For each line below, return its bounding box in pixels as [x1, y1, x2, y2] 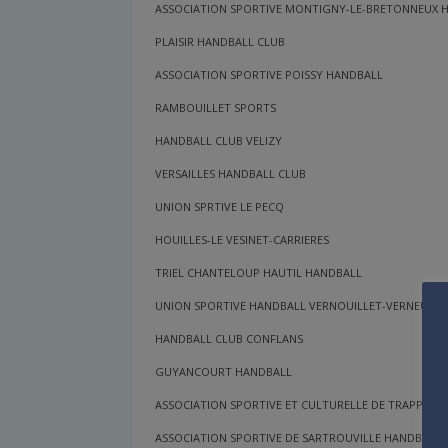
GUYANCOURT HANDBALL [155, 364, 293, 380]
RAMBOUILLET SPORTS [155, 100, 277, 116]
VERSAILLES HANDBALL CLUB [155, 166, 307, 182]
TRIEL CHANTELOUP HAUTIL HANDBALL [155, 265, 363, 281]
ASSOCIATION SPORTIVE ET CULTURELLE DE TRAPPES [155, 397, 436, 413]
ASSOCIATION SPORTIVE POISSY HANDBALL [155, 67, 384, 83]
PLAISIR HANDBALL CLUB [155, 34, 286, 50]
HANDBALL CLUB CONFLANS [155, 331, 304, 347]
